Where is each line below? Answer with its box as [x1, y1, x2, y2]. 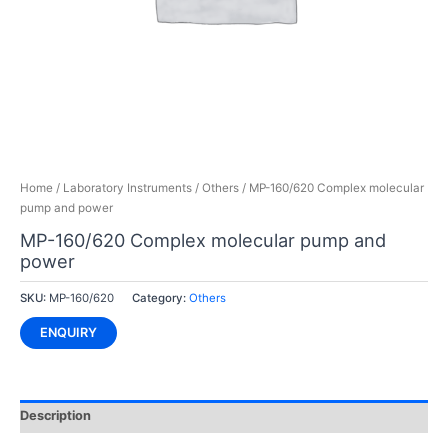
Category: [131, 290, 189, 305]
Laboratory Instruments [62, 181, 192, 196]
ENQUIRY [39, 324, 97, 340]
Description [19, 408, 91, 424]
